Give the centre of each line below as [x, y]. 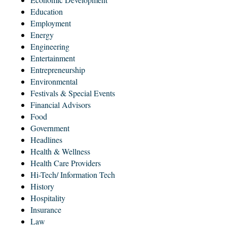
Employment [51, 23]
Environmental [54, 81]
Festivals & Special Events [73, 93]
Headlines [46, 139]
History [42, 186]
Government [50, 128]
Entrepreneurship [58, 69]
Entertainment [53, 58]
